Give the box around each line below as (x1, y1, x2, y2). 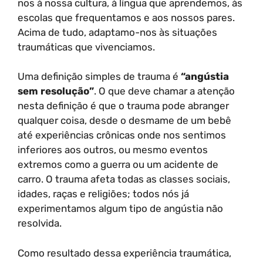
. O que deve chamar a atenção (94, 85, 235, 97)
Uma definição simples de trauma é (18, 70, 181, 82)
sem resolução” (18, 85, 94, 97)
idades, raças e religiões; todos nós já (18, 188, 189, 200)
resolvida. (18, 217, 62, 229)
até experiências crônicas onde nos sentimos (18, 129, 226, 141)
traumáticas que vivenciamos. (18, 41, 155, 53)
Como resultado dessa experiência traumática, (18, 247, 231, 259)
